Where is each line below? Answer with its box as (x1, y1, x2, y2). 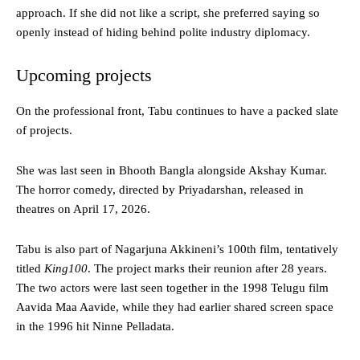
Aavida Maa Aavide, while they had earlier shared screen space (16, 301, 333, 314)
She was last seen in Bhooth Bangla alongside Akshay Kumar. (16, 164, 327, 178)
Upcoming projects (16, 65, 152, 86)
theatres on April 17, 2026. (16, 202, 150, 216)
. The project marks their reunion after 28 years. (88, 262, 327, 276)
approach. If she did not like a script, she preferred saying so (16, 6, 320, 20)
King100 (44, 262, 88, 276)
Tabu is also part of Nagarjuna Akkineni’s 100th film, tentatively (16, 243, 338, 256)
